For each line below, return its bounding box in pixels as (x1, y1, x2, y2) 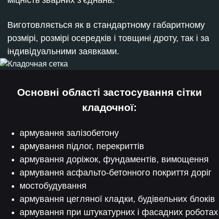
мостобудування (20, 181, 87, 191)
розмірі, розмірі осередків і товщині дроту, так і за (7, 33, 209, 43)
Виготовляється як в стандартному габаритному (7, 20, 205, 30)
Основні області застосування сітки (17, 87, 202, 98)
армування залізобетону (20, 128, 119, 138)
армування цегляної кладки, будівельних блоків (20, 194, 215, 204)
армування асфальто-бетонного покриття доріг (20, 168, 214, 177)
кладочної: (82, 102, 137, 113)
